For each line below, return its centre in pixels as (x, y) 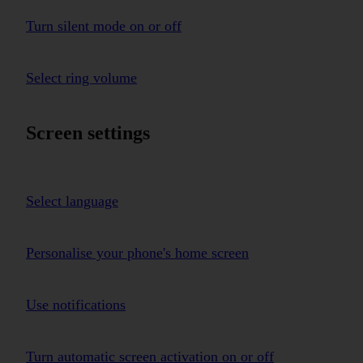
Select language (72, 201)
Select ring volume (81, 77)
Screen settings (88, 132)
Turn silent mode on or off (104, 26)
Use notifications (76, 304)
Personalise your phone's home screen (137, 252)
